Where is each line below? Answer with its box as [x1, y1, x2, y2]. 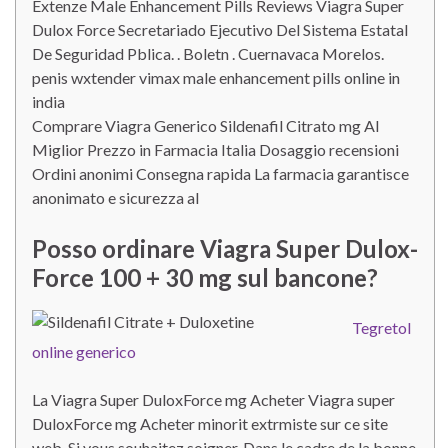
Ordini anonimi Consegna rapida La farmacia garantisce [32, 164, 409, 183]
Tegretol [352, 318, 411, 337]
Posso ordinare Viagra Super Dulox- [32, 234, 418, 263]
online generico [32, 342, 136, 361]
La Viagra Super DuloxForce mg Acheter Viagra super [32, 390, 395, 409]
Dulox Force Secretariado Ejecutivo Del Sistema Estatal [32, 20, 408, 39]
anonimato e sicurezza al [32, 188, 199, 207]
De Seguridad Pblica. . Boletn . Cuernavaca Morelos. [32, 44, 384, 63]
